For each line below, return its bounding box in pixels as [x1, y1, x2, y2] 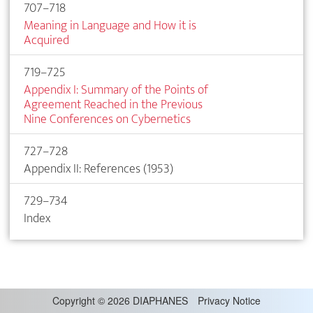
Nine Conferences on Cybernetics [24, 108, 191, 130]
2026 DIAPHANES [105, 293, 188, 307]
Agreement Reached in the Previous [24, 93, 203, 115]
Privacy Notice [198, 293, 261, 307]
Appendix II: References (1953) [24, 157, 173, 180]
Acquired [24, 29, 69, 51]
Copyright [52, 293, 98, 307]
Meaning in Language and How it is [24, 14, 196, 36]
